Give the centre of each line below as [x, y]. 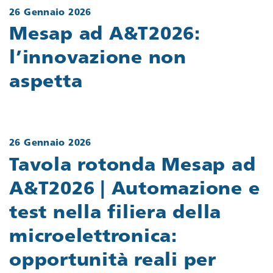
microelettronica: [93, 237]
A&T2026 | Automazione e [135, 190]
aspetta [46, 83]
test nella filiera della [115, 213]
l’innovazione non [98, 59]
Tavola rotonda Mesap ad [133, 166]
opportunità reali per [113, 261]
